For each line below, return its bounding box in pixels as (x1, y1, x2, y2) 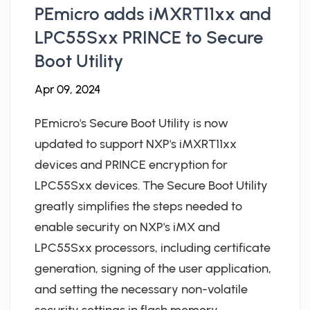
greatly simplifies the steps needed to (35, 199, 242, 214)
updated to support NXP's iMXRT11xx (35, 136, 237, 152)
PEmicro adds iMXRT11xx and (35, 3, 271, 24)
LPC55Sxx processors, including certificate (35, 240, 271, 255)
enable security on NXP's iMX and (35, 219, 220, 235)
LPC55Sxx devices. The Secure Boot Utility (35, 178, 268, 193)
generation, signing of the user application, (35, 261, 271, 276)
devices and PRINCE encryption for (35, 157, 228, 172)
